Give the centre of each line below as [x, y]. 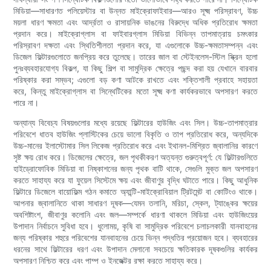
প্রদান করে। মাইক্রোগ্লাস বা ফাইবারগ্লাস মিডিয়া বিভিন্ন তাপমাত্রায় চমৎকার [135, 34]
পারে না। [26, 103]
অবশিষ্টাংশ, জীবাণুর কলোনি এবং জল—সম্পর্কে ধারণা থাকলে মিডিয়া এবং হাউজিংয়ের [135, 215]
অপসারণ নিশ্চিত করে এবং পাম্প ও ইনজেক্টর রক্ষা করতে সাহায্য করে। [108, 261]
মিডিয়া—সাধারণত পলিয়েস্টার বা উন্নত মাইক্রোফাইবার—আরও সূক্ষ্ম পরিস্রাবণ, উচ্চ [135, 11]
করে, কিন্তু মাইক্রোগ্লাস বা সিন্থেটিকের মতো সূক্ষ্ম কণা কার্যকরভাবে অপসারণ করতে [135, 91]
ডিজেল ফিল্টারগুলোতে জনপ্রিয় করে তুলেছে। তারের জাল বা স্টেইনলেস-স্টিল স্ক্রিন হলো [135, 57]
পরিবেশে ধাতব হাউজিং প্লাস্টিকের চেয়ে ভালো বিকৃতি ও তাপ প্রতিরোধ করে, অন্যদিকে [135, 134]
